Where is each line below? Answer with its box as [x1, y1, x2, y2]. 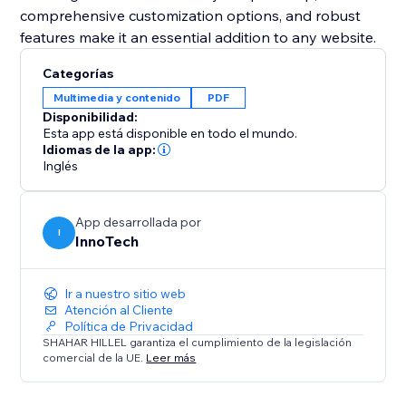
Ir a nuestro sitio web [64, 285, 187, 303]
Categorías [43, 65, 114, 82]
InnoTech [75, 232, 140, 251]
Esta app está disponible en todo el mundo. [43, 125, 298, 142]
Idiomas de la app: [43, 141, 157, 159]
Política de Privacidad [64, 318, 194, 335]
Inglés [43, 158, 79, 175]
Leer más [146, 350, 197, 364]
